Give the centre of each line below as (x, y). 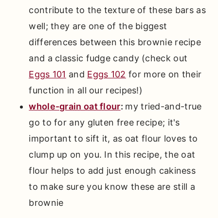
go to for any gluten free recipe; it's (104, 123)
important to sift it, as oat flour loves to (113, 139)
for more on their (164, 74)
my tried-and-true (163, 107)
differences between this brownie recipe (115, 42)
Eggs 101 (47, 74)
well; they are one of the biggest (98, 26)
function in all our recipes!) (86, 91)
